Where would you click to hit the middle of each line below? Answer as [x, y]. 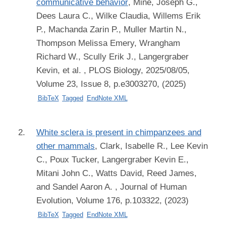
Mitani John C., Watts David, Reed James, [117, 173]
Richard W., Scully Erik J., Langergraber [112, 57]
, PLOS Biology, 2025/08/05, [135, 70]
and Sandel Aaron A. [74, 187]
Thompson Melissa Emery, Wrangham [108, 43]
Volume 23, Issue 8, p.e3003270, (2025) [111, 84]
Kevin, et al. [59, 70]
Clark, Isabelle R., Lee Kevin [154, 146]
